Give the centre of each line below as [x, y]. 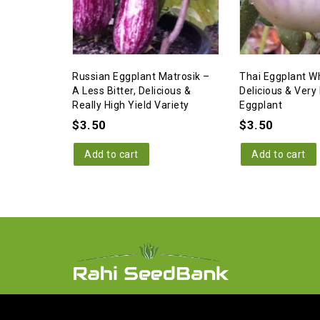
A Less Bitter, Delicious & [131, 90]
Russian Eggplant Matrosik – [141, 76]
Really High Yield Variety [131, 105]
